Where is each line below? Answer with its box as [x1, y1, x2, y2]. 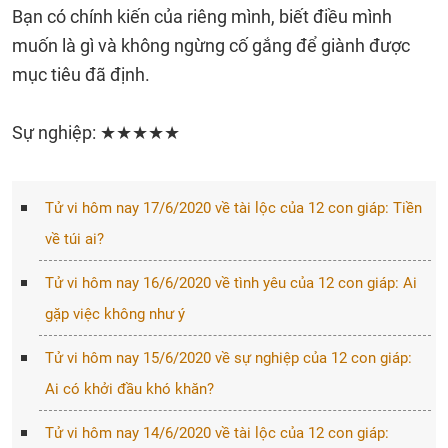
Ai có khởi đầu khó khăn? [44, 380, 214, 398]
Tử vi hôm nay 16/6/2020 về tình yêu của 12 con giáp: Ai [44, 274, 417, 292]
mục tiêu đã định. [12, 64, 150, 85]
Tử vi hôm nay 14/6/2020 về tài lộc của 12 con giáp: [44, 424, 389, 442]
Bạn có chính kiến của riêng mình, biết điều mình [12, 6, 392, 27]
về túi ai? [44, 230, 104, 248]
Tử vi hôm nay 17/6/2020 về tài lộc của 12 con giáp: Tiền [44, 199, 422, 217]
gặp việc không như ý [44, 305, 185, 323]
